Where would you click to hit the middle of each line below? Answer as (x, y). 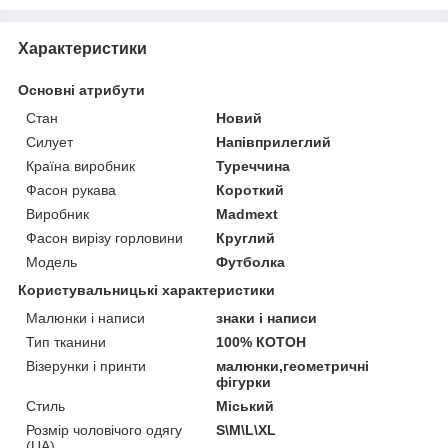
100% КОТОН (261, 341)
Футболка (251, 261)
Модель (51, 261)
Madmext (247, 213)
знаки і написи (267, 317)
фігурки (244, 381)
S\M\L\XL (246, 429)
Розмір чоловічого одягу (104, 429)
